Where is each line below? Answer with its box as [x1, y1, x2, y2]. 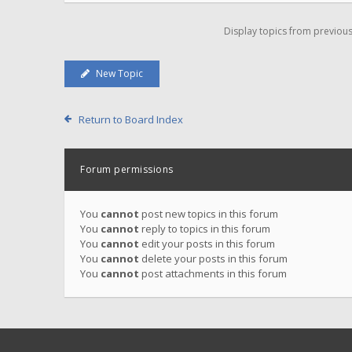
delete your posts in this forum [139, 251, 288, 266]
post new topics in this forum [139, 207, 278, 221]
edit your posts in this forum [139, 236, 275, 251]
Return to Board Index [78, 112, 183, 126]
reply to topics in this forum [139, 222, 270, 236]
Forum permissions [80, 163, 174, 176]
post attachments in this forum [139, 266, 287, 280]
